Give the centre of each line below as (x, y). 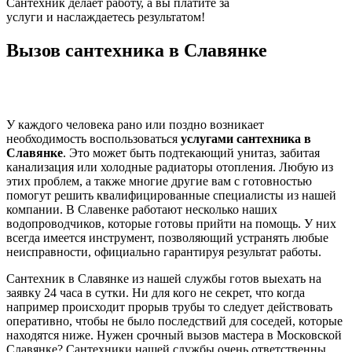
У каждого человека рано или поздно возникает (135, 125)
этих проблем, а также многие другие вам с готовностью (159, 181)
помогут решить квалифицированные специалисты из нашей (171, 196)
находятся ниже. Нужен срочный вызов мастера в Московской (174, 335)
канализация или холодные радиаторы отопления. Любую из (170, 167)
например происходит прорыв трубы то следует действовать (169, 307)
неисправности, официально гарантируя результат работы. (164, 252)
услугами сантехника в (246, 139)
